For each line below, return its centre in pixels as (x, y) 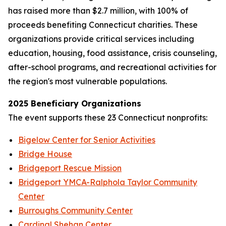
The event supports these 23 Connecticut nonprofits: (108, 118)
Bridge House (45, 154)
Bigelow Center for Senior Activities (87, 140)
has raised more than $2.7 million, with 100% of (98, 11)
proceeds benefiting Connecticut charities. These (103, 25)
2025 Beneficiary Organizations (75, 103)
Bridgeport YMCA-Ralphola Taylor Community (108, 182)
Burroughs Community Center (75, 210)
